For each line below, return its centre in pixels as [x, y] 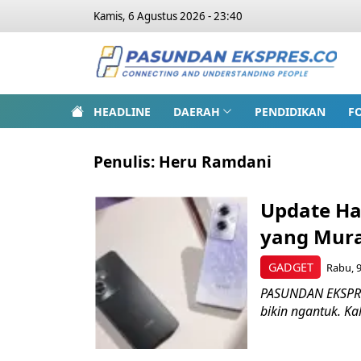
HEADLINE [122, 111]
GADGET [290, 267]
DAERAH [197, 111]
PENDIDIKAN [290, 111]
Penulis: [126, 162]
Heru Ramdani [215, 162]
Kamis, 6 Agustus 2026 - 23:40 [168, 16]
